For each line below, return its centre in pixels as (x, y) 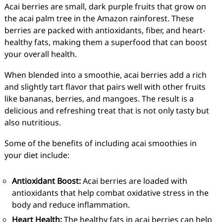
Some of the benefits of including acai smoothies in (100, 143)
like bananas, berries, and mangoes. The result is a (99, 99)
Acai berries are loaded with (134, 181)
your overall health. (40, 54)
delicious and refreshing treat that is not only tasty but (107, 111)
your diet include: (37, 155)
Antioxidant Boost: (46, 181)
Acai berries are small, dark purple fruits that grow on (105, 6)
